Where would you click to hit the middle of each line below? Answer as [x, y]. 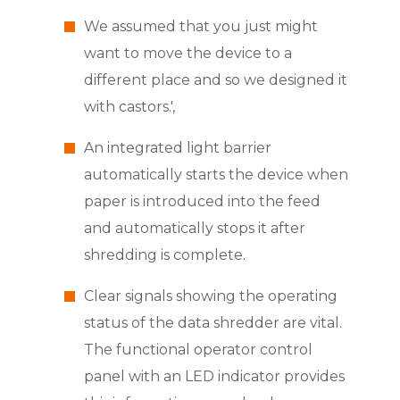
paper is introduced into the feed [202, 202]
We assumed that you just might [200, 27]
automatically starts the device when [216, 175]
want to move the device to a [187, 54]
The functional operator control [198, 350]
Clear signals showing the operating [210, 296]
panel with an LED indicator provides [214, 377]
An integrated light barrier [177, 148]
